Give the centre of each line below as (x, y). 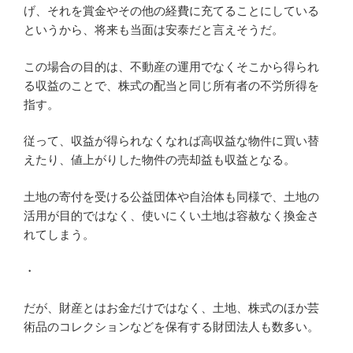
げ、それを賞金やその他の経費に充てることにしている (171, 11)
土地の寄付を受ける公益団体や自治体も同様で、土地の (171, 196)
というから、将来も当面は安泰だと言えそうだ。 (154, 30)
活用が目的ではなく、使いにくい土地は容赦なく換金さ (171, 215)
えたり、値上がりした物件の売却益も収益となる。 (160, 160)
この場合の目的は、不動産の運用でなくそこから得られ (171, 66)
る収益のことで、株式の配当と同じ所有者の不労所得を (171, 85)
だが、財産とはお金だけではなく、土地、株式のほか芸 (171, 307)
